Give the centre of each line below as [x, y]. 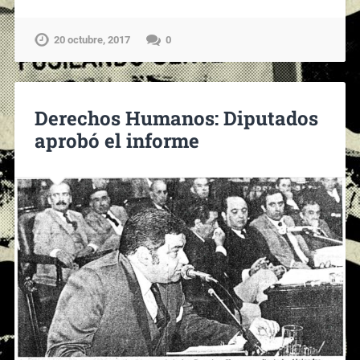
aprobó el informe [117, 140]
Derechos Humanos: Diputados [176, 118]
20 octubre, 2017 [92, 39]
